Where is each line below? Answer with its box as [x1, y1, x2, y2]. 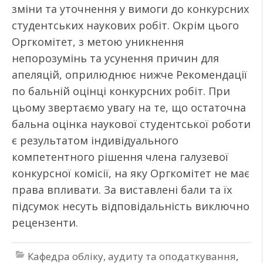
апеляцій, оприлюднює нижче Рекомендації [12, 68, 247, 82]
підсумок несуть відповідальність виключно [12, 199, 249, 213]
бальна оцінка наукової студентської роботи [12, 117, 251, 131]
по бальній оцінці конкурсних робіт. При [12, 84, 230, 98]
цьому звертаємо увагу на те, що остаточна [12, 100, 246, 114]
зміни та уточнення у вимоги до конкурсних [12, 2, 249, 16]
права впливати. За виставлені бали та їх [12, 183, 232, 197]
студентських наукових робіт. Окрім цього [12, 18, 239, 32]
